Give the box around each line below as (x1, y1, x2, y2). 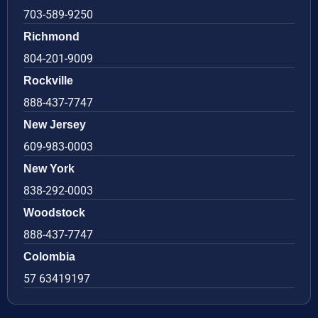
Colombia (23, 250, 75, 263)
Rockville (23, 74, 73, 87)
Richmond (23, 30, 79, 43)
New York (23, 162, 75, 175)
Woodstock (23, 206, 85, 219)
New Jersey (23, 118, 86, 131)
